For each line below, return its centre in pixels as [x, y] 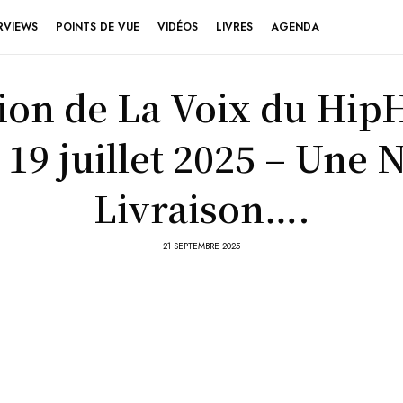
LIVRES [234, 27]
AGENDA [295, 27]
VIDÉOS [178, 27]
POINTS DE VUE [98, 27]
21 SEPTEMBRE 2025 [201, 246]
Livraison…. [201, 207]
